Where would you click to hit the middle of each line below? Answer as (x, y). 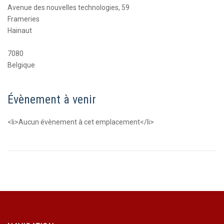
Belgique (21, 65)
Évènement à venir (52, 99)
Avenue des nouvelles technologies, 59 (68, 7)
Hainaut (20, 30)
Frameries (23, 19)
